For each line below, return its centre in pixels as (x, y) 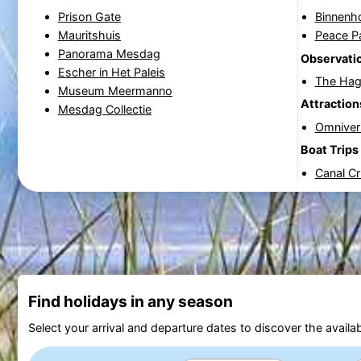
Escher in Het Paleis (111, 73)
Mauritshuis (89, 35)
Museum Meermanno (115, 91)
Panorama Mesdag (109, 54)
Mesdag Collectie (104, 110)
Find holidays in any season (130, 302)
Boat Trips (329, 150)
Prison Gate (89, 17)
